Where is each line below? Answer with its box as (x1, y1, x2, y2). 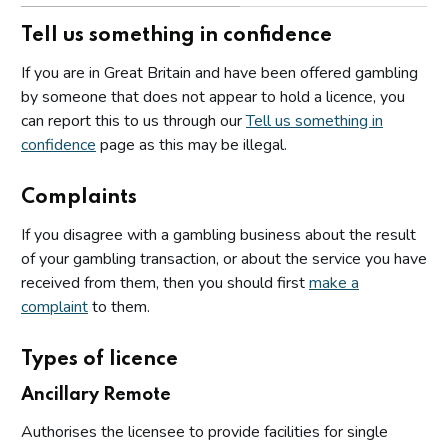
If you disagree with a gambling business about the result (21, 223, 416, 246)
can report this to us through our (21, 109, 246, 132)
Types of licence (21, 349, 178, 370)
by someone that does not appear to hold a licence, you (21, 85, 405, 108)
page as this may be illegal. (96, 133, 287, 156)
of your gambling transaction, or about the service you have (21, 247, 427, 270)
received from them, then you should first (21, 271, 309, 294)
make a (309, 271, 359, 294)
